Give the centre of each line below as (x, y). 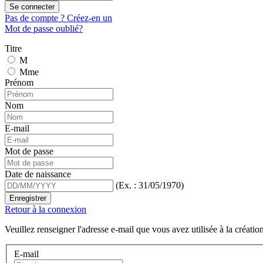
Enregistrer (28, 198)
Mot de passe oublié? (44, 29)
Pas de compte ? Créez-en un (58, 18)
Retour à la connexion (45, 210)
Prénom (19, 83)
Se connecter (32, 7)
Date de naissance (38, 174)
